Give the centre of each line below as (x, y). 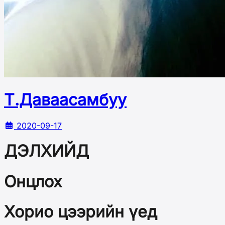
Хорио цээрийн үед (81, 212)
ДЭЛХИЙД (46, 151)
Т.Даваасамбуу (65, 100)
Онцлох (33, 181)
